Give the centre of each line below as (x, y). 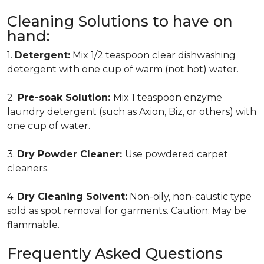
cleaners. (28, 168)
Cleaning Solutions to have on (120, 21)
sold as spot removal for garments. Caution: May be (127, 211)
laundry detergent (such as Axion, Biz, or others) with (132, 112)
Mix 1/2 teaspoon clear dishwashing (153, 55)
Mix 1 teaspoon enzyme (168, 98)
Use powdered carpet (176, 154)
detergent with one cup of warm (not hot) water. (123, 69)
